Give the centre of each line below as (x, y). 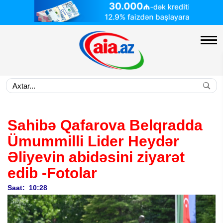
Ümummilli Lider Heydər (93, 141)
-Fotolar (69, 173)
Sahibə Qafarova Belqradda (105, 125)
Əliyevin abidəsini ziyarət (96, 157)
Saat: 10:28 (27, 188)
